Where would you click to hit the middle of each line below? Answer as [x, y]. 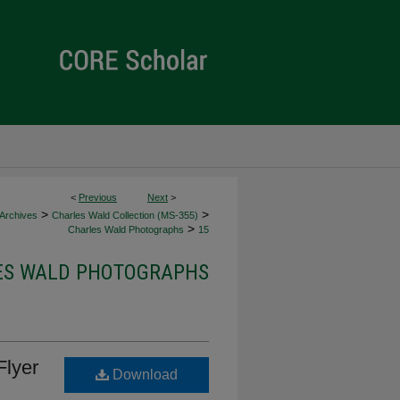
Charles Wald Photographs [126, 229]
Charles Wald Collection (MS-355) [125, 215]
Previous [98, 197]
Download [143, 375]
